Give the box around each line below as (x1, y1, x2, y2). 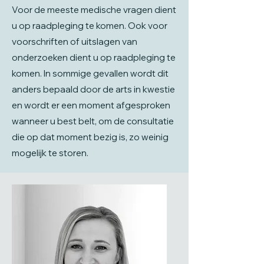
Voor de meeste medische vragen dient (12, 4, 176, 15)
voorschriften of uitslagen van (12, 36, 137, 47)
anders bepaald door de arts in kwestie (12, 84, 175, 95)
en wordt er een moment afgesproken (12, 100, 170, 111)
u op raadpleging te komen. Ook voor (12, 20, 167, 31)
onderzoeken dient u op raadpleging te (12, 52, 176, 63)
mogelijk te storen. (12, 147, 88, 159)
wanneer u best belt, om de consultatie (12, 115, 174, 127)
